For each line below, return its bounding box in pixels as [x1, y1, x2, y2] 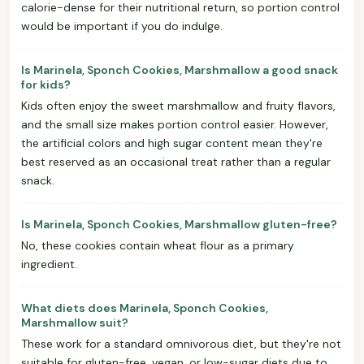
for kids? [21, 76, 71, 92]
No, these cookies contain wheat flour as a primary [21, 237, 294, 253]
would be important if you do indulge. [21, 18, 223, 33]
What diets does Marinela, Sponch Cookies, [21, 300, 268, 315]
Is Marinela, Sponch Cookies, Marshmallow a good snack [21, 62, 338, 77]
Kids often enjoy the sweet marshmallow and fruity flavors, [21, 97, 336, 113]
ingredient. [21, 256, 77, 271]
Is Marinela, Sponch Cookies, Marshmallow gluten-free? [21, 216, 337, 232]
